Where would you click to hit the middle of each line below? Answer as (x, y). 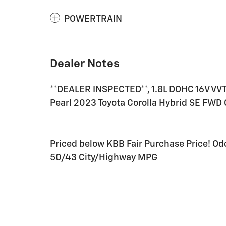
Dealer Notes (85, 64)
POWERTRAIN (93, 19)
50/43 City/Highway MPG (104, 158)
